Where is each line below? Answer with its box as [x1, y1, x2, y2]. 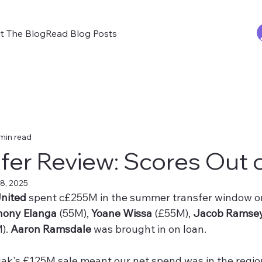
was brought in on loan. [91, 222, 207, 236]
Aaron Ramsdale [11, 222, 92, 236]
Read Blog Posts [46, 27, 118, 39]
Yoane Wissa [91, 206, 153, 220]
